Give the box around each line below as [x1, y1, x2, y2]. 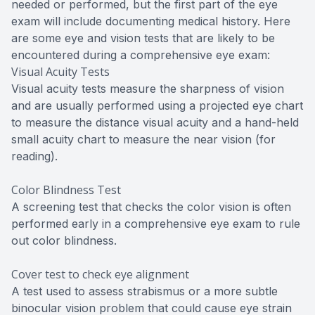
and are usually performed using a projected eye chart [11, 98, 303, 112]
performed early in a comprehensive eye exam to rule [11, 216, 300, 231]
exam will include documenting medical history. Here [11, 13, 290, 28]
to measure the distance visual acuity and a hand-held [11, 115, 299, 129]
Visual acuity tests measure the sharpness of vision [11, 81, 284, 96]
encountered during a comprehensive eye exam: [11, 47, 270, 62]
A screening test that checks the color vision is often [11, 199, 291, 214]
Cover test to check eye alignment [11, 266, 189, 282]
